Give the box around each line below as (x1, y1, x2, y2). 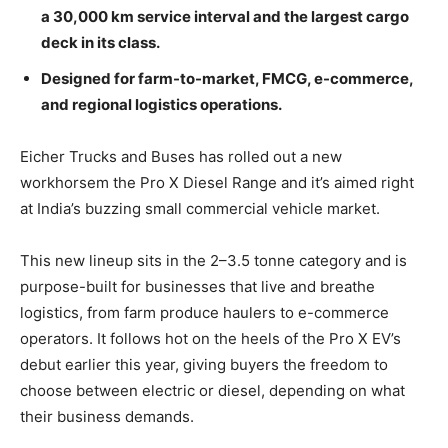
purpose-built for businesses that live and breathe (20, 276, 375, 296)
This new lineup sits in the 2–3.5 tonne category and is (20, 250, 407, 270)
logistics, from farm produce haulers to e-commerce (20, 302, 389, 322)
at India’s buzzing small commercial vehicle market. (20, 198, 384, 218)
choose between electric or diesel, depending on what (20, 380, 405, 400)
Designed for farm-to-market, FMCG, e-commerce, (41, 68, 413, 88)
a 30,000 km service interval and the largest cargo (41, 6, 409, 26)
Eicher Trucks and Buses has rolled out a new (20, 146, 342, 166)
